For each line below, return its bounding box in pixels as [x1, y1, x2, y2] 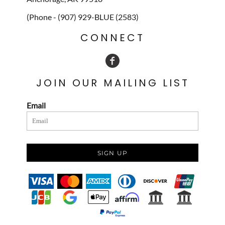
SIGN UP [97, 149, 128, 157]
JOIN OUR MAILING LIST [36, 75, 189, 90]
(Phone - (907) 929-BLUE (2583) [27, 12, 139, 22]
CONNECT [80, 30, 145, 45]
